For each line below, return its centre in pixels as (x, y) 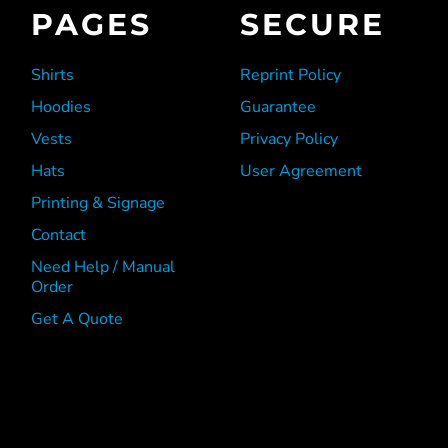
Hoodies (61, 107)
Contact (59, 235)
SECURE (312, 25)
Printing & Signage (98, 203)
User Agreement (300, 171)
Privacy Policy (288, 139)
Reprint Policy (290, 75)
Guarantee (277, 107)
